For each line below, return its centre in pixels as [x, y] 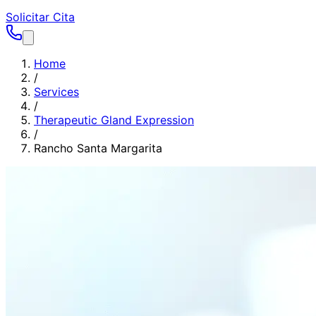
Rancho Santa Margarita [98, 148]
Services [56, 92]
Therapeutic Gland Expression [114, 120]
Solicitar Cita [40, 17]
